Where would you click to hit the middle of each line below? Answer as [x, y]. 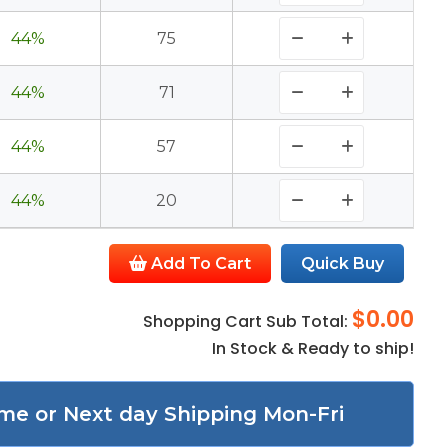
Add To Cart [199, 263]
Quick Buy [343, 263]
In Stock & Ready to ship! [313, 348]
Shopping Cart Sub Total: [248, 321]
